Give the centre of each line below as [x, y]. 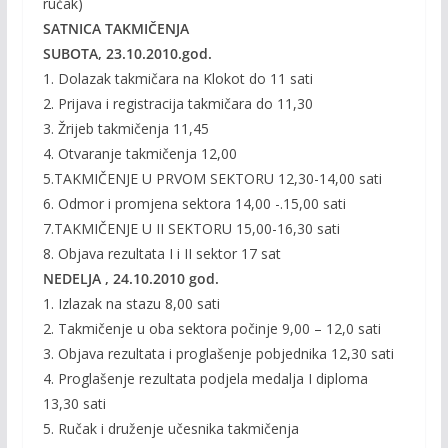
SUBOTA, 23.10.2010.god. [127, 53]
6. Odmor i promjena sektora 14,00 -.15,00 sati [194, 203]
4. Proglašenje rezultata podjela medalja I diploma [205, 378]
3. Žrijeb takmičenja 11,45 [125, 128]
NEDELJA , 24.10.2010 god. [130, 278]
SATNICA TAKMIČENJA [115, 28]
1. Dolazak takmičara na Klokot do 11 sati [177, 78]
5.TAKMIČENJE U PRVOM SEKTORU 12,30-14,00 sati [212, 178]
